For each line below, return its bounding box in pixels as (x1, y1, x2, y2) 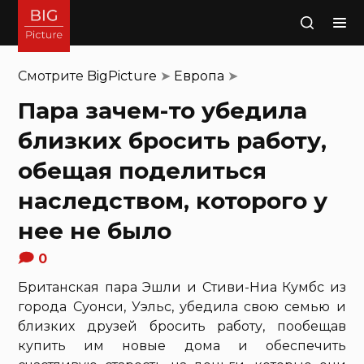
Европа (174, 68, 225, 84)
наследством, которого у (18, 187, 328, 214)
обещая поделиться (18, 157, 267, 184)
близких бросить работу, (18, 127, 327, 154)
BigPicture (87, 68, 158, 84)
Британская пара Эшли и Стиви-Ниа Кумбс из (18, 279, 346, 295)
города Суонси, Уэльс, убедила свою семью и (18, 299, 346, 314)
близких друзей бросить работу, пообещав (18, 318, 346, 334)
